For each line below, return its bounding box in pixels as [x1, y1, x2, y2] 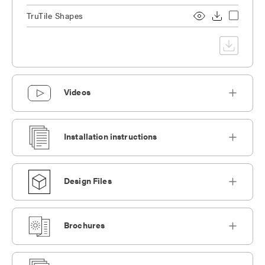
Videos [64, 86, 91, 98]
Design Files [64, 174, 112, 187]
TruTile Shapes [27, 9, 83, 21]
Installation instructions [64, 130, 157, 143]
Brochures [64, 219, 105, 231]
